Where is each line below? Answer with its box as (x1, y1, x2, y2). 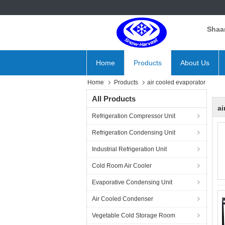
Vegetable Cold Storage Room (92, 212, 175, 219)
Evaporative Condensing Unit (92, 179, 172, 186)
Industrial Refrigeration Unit (92, 146, 167, 153)
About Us (180, 59, 209, 67)
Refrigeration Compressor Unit (92, 113, 175, 120)
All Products (92, 94, 136, 103)
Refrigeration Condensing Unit (92, 129, 175, 136)
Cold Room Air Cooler (92, 162, 152, 169)
